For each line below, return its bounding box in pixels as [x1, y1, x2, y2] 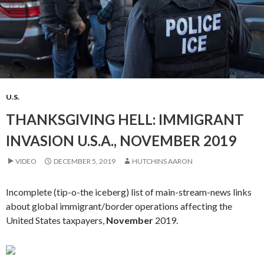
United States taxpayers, [6, 214, 106, 226]
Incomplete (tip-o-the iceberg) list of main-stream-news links [6, 186, 252, 197]
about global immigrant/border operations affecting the [6, 200, 232, 212]
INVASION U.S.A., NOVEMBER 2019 [6, 132, 236, 149]
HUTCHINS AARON [132, 157, 193, 166]
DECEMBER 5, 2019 [54, 157, 115, 166]
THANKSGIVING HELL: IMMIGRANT [6, 111, 244, 128]
